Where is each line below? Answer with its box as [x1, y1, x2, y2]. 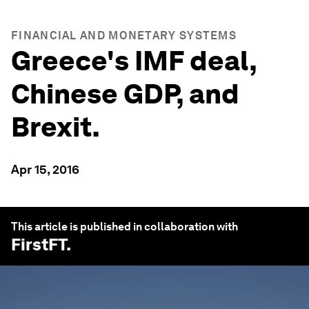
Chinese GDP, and [11, 77, 239, 110]
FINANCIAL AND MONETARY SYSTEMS [11, 29, 237, 42]
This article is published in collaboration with [11, 220, 238, 233]
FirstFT [11, 235, 66, 255]
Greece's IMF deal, [11, 44, 257, 77]
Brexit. [11, 110, 100, 143]
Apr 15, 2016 [11, 162, 79, 177]
